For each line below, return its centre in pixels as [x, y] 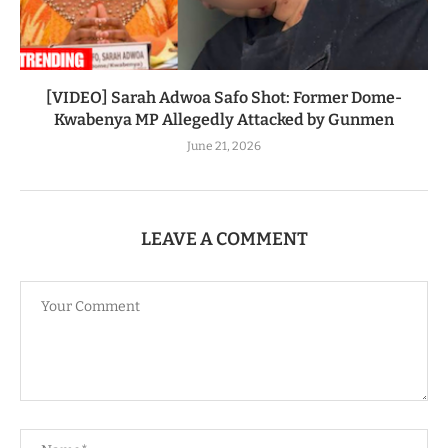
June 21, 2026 [224, 145]
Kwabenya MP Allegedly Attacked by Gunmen [224, 119]
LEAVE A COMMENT [224, 238]
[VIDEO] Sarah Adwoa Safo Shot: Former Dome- [224, 97]
